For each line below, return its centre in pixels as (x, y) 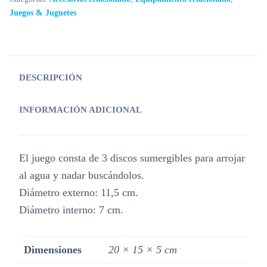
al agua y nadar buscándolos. (82, 175)
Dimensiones (53, 250)
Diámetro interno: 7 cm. (71, 210)
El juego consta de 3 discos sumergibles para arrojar (132, 158)
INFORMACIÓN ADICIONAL (80, 110)
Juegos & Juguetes (43, 13)
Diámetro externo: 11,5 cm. (79, 193)
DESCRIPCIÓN (51, 77)
